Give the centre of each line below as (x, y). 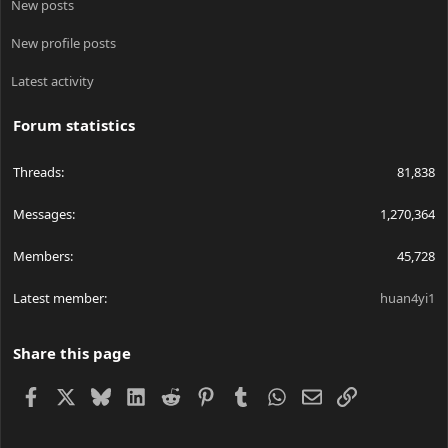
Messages (42, 214)
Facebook (72, 394)
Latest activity (52, 81)
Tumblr (275, 394)
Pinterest (246, 394)
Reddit (202, 394)
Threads (37, 172)
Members (41, 256)
